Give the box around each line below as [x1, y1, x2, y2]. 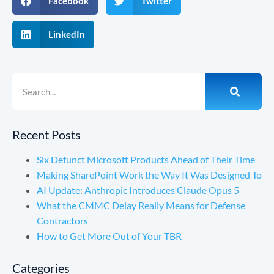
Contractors [37, 215, 92, 227]
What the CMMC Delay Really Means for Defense [37, 199, 245, 212]
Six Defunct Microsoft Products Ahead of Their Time [37, 154, 255, 166]
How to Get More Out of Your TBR [37, 230, 182, 242]
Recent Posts [12, 127, 81, 143]
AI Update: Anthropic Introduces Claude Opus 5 [37, 184, 239, 196]
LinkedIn [48, 29, 85, 40]
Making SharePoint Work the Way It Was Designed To [37, 169, 262, 181]
